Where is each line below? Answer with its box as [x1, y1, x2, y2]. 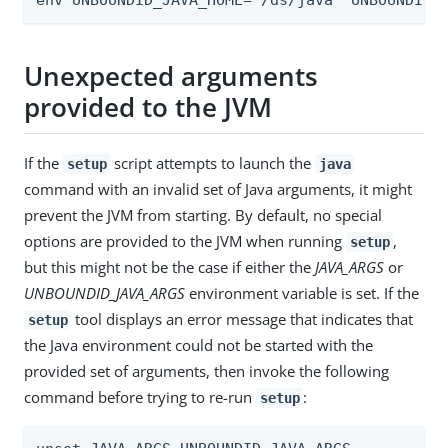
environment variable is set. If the [185, 282, 419, 303]
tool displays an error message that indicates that [71, 308, 414, 329]
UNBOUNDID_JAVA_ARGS [24, 282, 185, 303]
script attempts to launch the [110, 152, 316, 173]
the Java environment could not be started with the [24, 334, 373, 355]
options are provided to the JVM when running [24, 230, 346, 251]
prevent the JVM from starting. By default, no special [24, 204, 382, 225]
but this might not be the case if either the [24, 256, 315, 277]
